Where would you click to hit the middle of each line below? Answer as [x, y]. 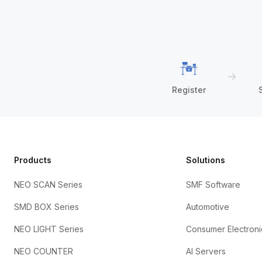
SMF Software [213, 185]
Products [33, 160]
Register [189, 90]
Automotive [208, 207]
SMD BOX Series [46, 207]
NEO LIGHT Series [49, 229]
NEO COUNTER [44, 251]
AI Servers [206, 251]
